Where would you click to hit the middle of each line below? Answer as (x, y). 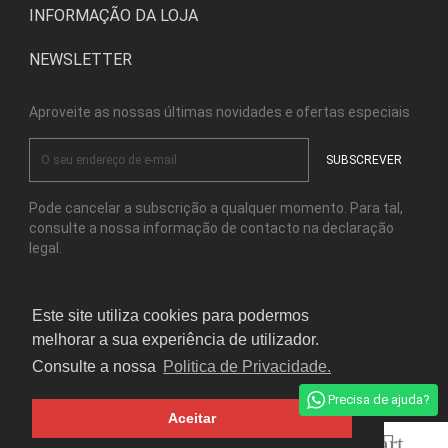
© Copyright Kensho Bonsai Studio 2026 (224, 390)
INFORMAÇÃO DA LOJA (113, 15)
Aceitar (192, 418)
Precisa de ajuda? (377, 399)
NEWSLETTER (80, 59)
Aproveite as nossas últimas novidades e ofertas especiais (219, 112)
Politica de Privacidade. (247, 367)
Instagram (299, 329)
